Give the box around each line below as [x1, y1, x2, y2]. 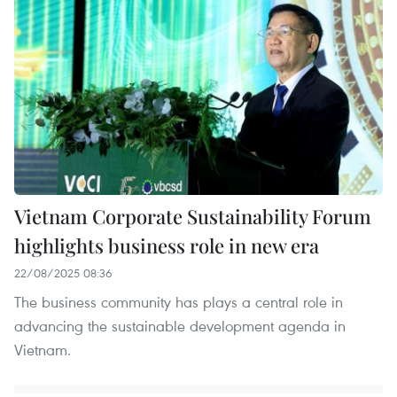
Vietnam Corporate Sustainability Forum [14, 202, 371, 230]
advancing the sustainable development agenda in [14, 315, 346, 336]
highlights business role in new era [14, 231, 319, 259]
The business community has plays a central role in [14, 291, 343, 312]
